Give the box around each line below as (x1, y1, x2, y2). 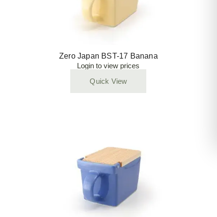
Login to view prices (77, 62, 140, 70)
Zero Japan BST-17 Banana (59, 52, 158, 60)
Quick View (90, 77, 127, 85)
